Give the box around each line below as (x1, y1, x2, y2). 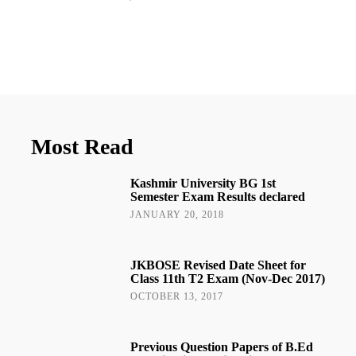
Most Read (30, 134, 133, 160)
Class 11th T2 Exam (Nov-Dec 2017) (130, 272, 325, 286)
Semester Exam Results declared (130, 190, 305, 204)
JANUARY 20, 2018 (130, 209, 224, 221)
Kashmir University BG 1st (130, 176, 276, 191)
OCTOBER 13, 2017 (130, 291, 223, 303)
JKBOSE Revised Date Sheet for (130, 258, 306, 273)
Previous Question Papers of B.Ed (130, 339, 313, 354)
